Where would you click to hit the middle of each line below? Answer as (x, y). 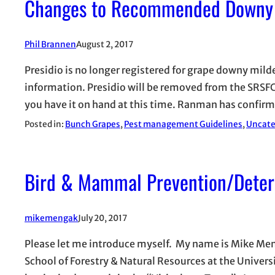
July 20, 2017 (103, 218)
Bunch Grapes (93, 124)
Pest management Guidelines (183, 124)
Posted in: (45, 124)
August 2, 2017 (105, 44)
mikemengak (51, 218)
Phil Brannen (50, 44)
